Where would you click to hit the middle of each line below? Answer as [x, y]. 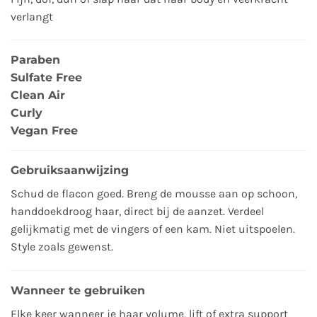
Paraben [35, 60]
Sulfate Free [46, 78]
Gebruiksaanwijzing [70, 171]
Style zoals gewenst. [62, 247]
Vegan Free [44, 131]
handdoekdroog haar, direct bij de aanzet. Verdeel [137, 212]
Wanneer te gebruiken [78, 291]
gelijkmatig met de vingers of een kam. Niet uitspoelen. [153, 229]
